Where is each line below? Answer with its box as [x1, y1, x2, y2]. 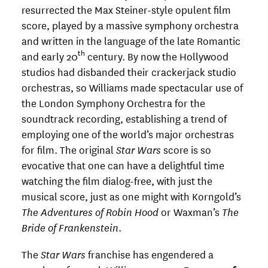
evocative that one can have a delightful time [22, 157, 224, 172]
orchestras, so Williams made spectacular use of [22, 79, 243, 95]
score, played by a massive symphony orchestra [22, 17, 239, 32]
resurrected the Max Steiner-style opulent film [22, 1, 231, 17]
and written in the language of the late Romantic [22, 32, 240, 48]
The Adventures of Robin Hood [22, 203, 159, 219]
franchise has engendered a [88, 246, 214, 261]
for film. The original [22, 141, 116, 157]
